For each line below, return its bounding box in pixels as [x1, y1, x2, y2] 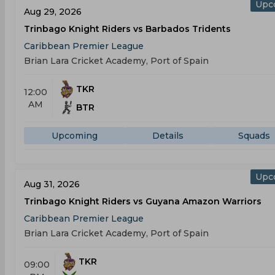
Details [152, 130, 184, 141]
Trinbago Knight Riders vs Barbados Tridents [24, 23, 231, 34]
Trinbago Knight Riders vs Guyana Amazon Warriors [24, 196, 261, 207]
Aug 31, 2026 [24, 179, 80, 190]
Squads [238, 130, 271, 141]
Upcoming [51, 130, 98, 141]
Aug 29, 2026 [24, 6, 82, 17]
